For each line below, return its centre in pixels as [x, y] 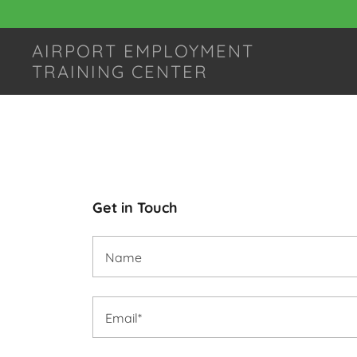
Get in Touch [135, 208]
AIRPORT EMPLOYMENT [143, 51]
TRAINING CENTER [120, 72]
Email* [124, 318]
